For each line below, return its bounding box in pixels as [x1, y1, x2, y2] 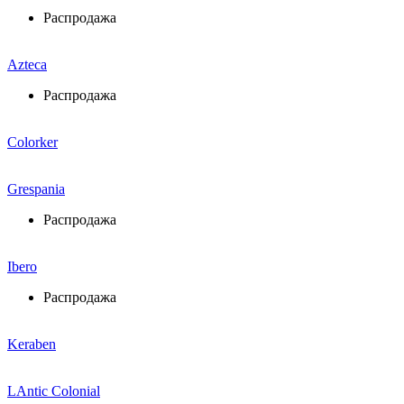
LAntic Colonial [7, 382, 100, 399]
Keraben [7, 335, 56, 352]
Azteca [7, 56, 47, 72]
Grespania [7, 180, 65, 197]
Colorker [7, 133, 58, 150]
